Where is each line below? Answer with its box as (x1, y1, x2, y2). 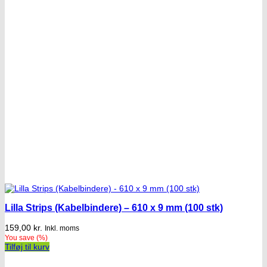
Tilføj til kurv (5, 241, 49, 252)
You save (5, 233, 36, 242)
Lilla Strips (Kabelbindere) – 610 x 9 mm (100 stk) (5, 202, 223, 213)
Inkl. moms (45, 223, 79, 232)
